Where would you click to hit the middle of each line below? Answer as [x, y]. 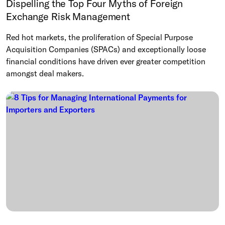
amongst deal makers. [45, 74]
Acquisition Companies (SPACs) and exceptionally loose [106, 49]
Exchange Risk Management [68, 17]
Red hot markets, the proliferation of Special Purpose [99, 37]
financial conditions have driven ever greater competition [106, 62]
